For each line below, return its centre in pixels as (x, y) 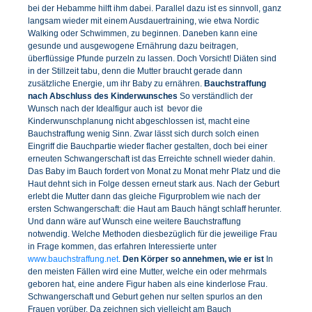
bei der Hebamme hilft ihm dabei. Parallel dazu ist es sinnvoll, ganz (155, 8)
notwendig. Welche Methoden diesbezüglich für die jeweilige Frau (153, 234)
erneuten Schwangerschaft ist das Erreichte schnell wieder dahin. (151, 158)
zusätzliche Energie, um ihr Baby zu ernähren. (116, 83)
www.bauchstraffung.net (73, 259)
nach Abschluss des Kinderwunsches (104, 96)
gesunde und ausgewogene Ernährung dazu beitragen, (133, 46)
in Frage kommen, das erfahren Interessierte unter (122, 246)
